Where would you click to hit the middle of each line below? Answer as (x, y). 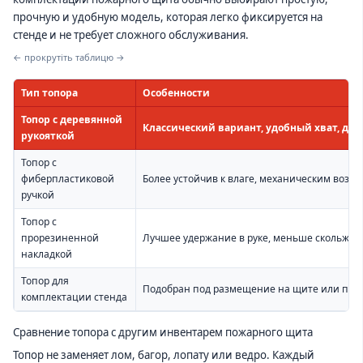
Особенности (176, 93)
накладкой (47, 254)
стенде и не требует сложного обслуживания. (131, 34)
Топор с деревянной (72, 120)
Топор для (45, 281)
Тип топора (49, 93)
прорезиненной (60, 238)
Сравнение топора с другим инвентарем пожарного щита (163, 332)
